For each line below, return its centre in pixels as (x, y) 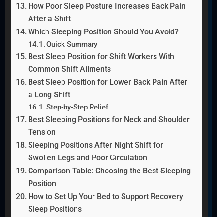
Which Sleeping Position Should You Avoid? (103, 31)
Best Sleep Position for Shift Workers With (101, 56)
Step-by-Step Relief (77, 107)
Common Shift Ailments (70, 69)
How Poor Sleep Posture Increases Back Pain (107, 6)
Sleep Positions (55, 209)
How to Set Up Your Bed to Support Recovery (106, 196)
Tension (42, 132)
